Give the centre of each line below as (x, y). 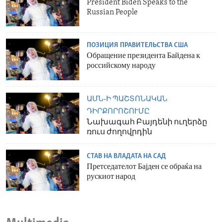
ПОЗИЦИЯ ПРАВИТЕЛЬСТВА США (138, 46)
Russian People (112, 12)
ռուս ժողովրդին (120, 132)
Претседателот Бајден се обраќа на (144, 167)
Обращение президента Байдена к (144, 56)
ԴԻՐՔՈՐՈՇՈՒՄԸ (118, 111)
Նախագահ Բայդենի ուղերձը (147, 122)
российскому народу (121, 66)
